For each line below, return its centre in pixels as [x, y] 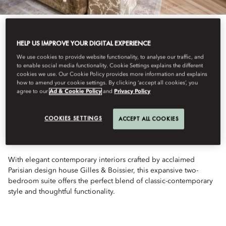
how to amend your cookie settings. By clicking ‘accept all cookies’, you [107, 83]
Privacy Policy [132, 92]
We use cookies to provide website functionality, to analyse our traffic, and [110, 57]
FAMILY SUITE [66, 133]
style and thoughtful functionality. [62, 192]
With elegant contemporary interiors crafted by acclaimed [101, 160]
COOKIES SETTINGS [73, 118]
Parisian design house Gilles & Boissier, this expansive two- [103, 171]
